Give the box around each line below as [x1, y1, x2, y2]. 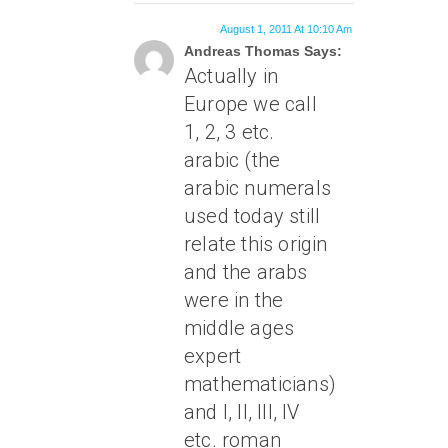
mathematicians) [184, 372, 336, 397]
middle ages [184, 316, 295, 341]
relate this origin [184, 232, 328, 257]
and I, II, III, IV [184, 400, 300, 425]
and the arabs [184, 260, 308, 285]
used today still [184, 204, 321, 229]
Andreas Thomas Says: [184, 43, 342, 60]
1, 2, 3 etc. [184, 120, 275, 145]
